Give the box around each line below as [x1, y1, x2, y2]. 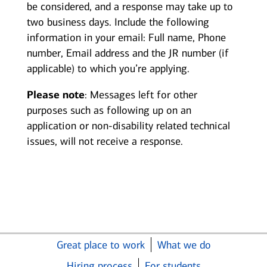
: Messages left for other [84, 88, 197, 102]
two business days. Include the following [26, 15, 209, 29]
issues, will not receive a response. [26, 135, 183, 148]
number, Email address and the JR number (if [26, 46, 229, 60]
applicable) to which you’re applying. [26, 62, 190, 76]
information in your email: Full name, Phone [26, 31, 226, 45]
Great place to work [56, 238, 145, 252]
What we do [157, 238, 211, 252]
